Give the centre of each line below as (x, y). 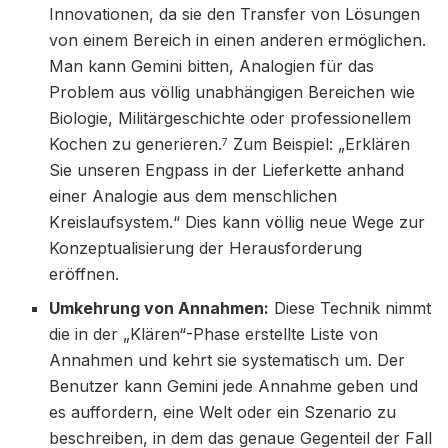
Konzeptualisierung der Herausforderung (206, 247)
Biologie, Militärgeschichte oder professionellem (230, 117)
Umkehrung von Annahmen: (159, 307)
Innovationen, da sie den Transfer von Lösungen (235, 13)
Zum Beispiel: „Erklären (319, 143)
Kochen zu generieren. (136, 143)
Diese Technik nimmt (350, 307)
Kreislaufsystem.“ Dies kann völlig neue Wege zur (237, 221)
